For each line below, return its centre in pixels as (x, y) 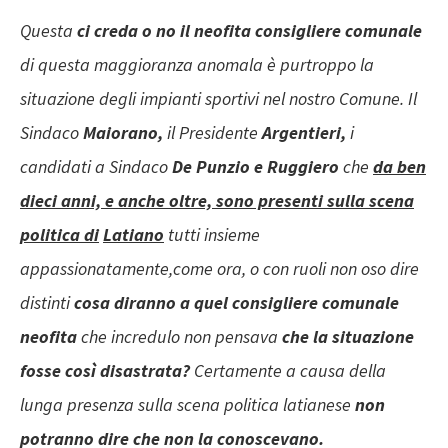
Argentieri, (306, 133)
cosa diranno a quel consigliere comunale (236, 303)
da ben (399, 167)
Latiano (133, 235)
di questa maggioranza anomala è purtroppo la (197, 65)
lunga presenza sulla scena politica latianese (187, 405)
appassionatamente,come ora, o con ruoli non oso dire (219, 269)
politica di (59, 235)
